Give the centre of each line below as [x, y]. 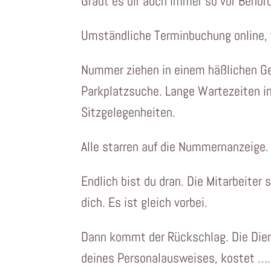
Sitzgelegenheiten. [129, 112]
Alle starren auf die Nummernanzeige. [175, 147]
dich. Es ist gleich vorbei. [145, 202]
